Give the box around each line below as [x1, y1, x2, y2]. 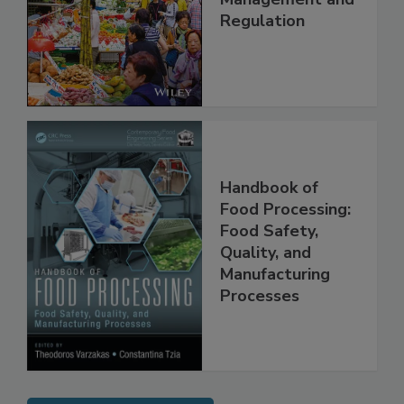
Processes [220, 323, 299, 345]
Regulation [220, 47, 305, 69]
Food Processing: [220, 236, 351, 259]
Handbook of [220, 215, 318, 237]
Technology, [220, 4, 313, 26]
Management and [220, 25, 354, 48]
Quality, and [220, 280, 311, 302]
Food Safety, [220, 258, 318, 280]
